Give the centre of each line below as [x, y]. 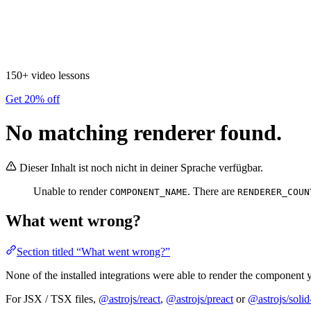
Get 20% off [33, 99]
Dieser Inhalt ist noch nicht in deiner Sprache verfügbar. [141, 168]
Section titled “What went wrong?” [93, 252]
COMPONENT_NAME [149, 192]
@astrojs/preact [200, 299]
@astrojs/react [129, 299]
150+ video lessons [48, 75]
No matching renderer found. [144, 132]
